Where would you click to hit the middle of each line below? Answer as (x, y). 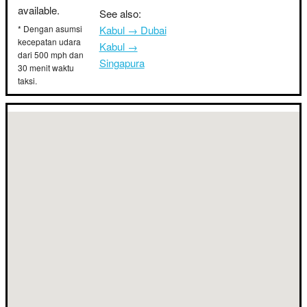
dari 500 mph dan (51, 54)
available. (39, 10)
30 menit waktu (46, 67)
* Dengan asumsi (50, 28)
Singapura (122, 63)
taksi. (27, 81)
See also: (120, 13)
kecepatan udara (49, 41)
